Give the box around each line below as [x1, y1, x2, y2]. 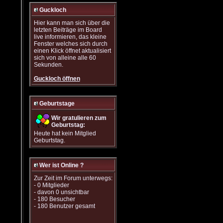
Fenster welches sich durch [33, 40, 108, 47]
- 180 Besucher [33, 196, 75, 203]
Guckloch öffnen [33, 75, 80, 82]
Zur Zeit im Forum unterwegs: [33, 175, 112, 182]
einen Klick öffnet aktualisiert [33, 47, 111, 54]
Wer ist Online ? [39, 162, 84, 169]
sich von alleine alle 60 [33, 54, 96, 61]
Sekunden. [33, 61, 63, 68]
